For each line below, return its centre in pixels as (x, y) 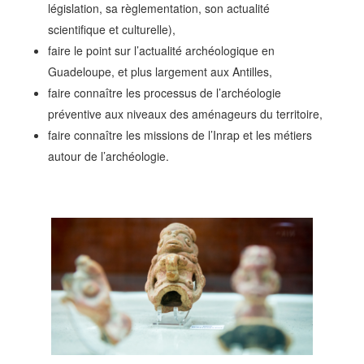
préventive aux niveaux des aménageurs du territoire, (185, 114)
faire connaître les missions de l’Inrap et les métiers (180, 135)
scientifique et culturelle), (111, 29)
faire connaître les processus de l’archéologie (164, 93)
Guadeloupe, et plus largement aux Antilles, (160, 71)
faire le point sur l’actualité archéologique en (161, 50)
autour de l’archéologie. (108, 156)
